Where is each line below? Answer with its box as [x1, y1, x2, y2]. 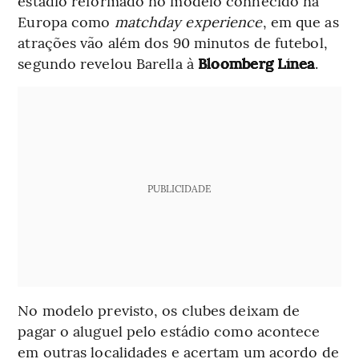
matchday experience [114, 10, 263, 31]
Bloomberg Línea [198, 52, 315, 73]
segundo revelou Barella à [18, 52, 198, 73]
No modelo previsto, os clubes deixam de [18, 299, 301, 320]
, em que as [262, 10, 339, 31]
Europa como [18, 10, 115, 31]
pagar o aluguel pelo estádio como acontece [18, 320, 321, 341]
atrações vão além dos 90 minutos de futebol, [18, 31, 328, 52]
